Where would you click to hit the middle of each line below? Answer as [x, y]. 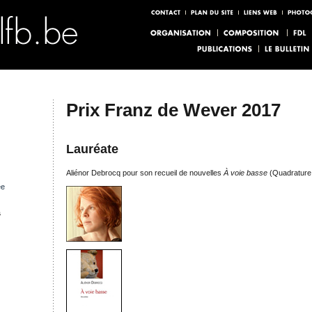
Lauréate [92, 149]
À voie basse [245, 172]
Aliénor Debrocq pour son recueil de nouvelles [145, 172]
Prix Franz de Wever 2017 [173, 110]
